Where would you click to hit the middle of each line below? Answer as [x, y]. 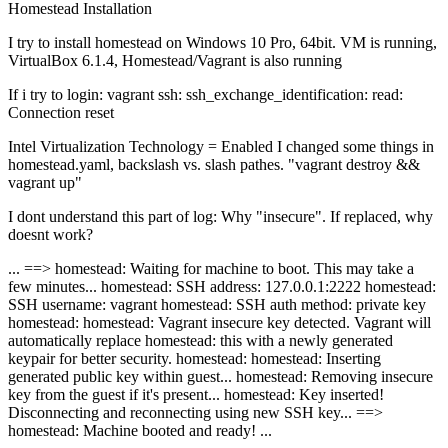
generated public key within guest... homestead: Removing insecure [220, 377]
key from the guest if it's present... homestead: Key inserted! [196, 395]
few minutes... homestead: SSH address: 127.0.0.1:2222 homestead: [222, 287]
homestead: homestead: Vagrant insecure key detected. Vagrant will [219, 323]
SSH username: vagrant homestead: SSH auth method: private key [217, 305]
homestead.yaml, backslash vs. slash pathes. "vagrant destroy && [214, 165]
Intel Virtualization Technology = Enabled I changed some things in [221, 147]
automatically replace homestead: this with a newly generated [200, 341]
